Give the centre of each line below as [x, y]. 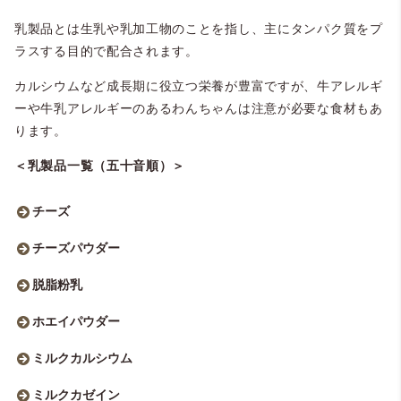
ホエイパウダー [76, 321]
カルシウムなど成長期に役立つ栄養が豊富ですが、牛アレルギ [199, 85]
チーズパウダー [76, 247]
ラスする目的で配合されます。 [107, 51]
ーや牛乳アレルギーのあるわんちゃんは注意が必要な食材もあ [199, 108]
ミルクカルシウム [82, 358]
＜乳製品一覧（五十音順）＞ [100, 165]
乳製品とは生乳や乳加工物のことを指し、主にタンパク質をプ [199, 28]
